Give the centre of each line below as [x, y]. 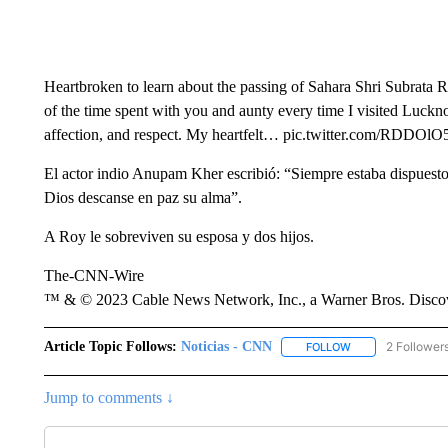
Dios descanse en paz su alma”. [142, 197]
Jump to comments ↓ [108, 398]
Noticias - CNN [226, 346]
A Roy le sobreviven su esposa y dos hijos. [178, 236]
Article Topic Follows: [110, 346]
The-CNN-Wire [93, 275]
